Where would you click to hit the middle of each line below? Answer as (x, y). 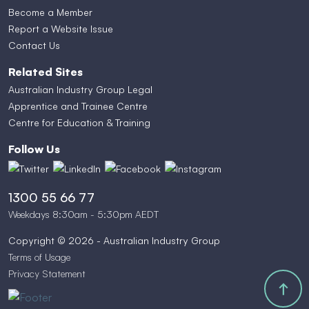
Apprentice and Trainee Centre (78, 106)
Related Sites (46, 72)
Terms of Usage (39, 257)
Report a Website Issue (61, 29)
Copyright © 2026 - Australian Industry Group (114, 240)
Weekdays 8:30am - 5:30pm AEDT (83, 214)
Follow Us (34, 149)
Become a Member (50, 12)
